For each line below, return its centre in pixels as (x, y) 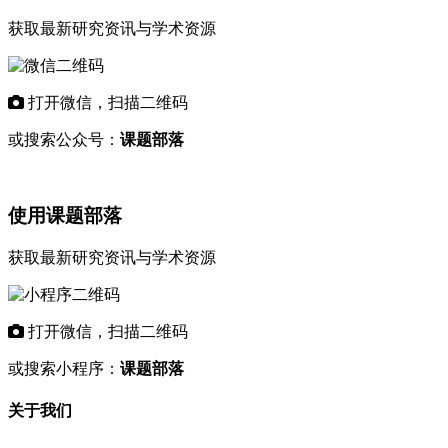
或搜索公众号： (64, 139)
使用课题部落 (65, 216)
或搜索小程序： (64, 369)
